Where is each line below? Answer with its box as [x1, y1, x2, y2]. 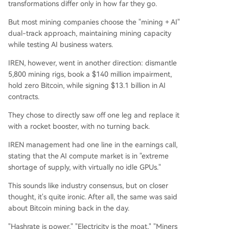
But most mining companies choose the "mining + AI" [8, 18, 180, 26]
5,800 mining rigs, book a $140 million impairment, [8, 70, 172, 78]
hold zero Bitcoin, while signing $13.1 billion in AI [8, 81, 166, 89]
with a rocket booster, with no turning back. [8, 122, 150, 130]
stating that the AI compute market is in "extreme [8, 152, 169, 160]
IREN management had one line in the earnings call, [8, 141, 177, 149]
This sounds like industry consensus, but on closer [8, 181, 168, 190]
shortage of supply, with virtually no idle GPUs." [8, 163, 161, 171]
